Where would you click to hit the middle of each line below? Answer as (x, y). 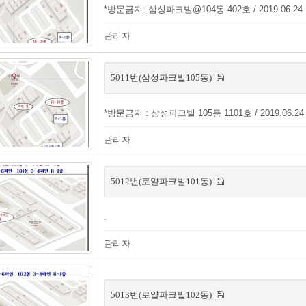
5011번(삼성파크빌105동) (162, 78)
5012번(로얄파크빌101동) (162, 181)
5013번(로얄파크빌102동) (162, 295)
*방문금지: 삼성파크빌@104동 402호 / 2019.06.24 (203, 9)
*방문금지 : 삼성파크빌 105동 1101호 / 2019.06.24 (204, 113)
